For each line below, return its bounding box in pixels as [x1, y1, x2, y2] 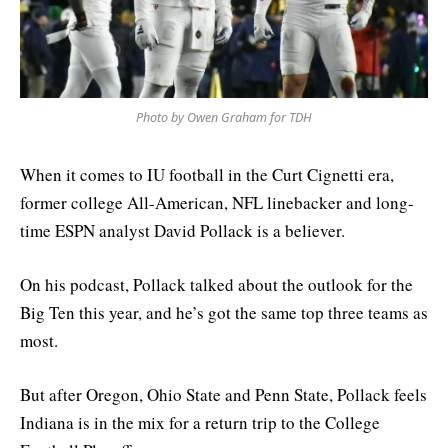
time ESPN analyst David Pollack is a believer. [20, 218, 345, 242]
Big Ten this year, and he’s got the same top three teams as [20, 301, 428, 325]
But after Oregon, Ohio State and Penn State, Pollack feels [20, 383, 427, 407]
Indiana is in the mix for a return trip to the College [20, 411, 380, 435]
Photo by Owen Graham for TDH [136, 108, 312, 126]
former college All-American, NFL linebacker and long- [20, 190, 414, 214]
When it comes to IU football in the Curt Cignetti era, [20, 162, 394, 186]
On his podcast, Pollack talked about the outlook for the [20, 273, 413, 297]
